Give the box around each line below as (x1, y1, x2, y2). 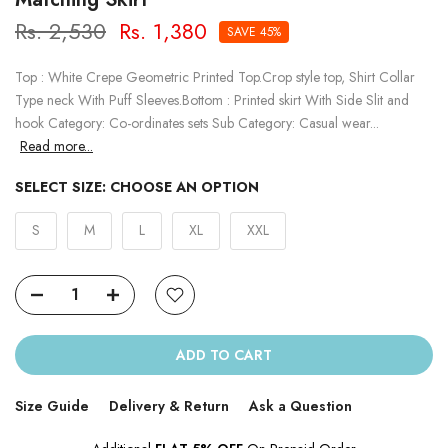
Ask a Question (249, 395, 352, 416)
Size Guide (15, 395, 89, 416)
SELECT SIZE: (15, 176, 110, 197)
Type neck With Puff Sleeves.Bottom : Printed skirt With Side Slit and (15, 89, 409, 110)
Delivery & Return (109, 395, 229, 416)
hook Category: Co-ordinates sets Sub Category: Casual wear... (15, 112, 379, 133)
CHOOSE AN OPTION (110, 176, 259, 197)
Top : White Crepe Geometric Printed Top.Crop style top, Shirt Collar (15, 66, 415, 87)
